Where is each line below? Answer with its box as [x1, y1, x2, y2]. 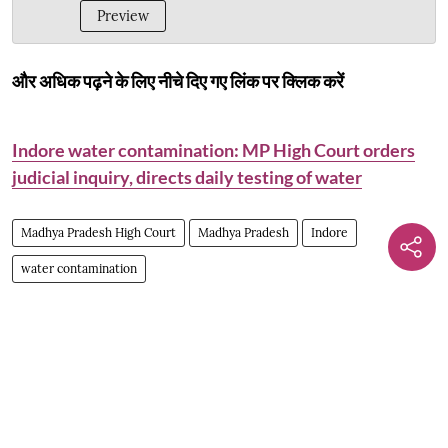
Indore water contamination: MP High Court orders [12, 138, 415, 161]
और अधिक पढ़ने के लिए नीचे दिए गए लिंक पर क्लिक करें [12, 69, 344, 92]
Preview [97, 6, 149, 25]
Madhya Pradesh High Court [21, 224, 176, 240]
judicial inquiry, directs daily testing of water [12, 165, 362, 188]
